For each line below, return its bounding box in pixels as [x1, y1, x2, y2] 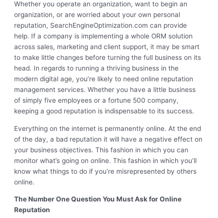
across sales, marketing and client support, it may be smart [14, 43, 200, 51]
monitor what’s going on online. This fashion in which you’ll [14, 156, 197, 164]
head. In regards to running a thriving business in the [14, 64, 179, 73]
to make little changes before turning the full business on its [14, 54, 201, 62]
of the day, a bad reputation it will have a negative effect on [14, 135, 203, 143]
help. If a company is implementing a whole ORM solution [14, 32, 193, 40]
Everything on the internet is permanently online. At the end [14, 124, 201, 132]
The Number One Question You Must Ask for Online [14, 195, 182, 203]
